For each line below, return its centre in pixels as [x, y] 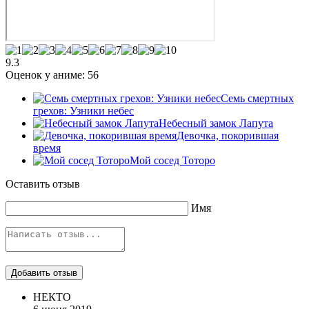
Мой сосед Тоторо [172, 160]
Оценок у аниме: [47, 74]
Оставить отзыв [43, 183]
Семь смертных [257, 98]
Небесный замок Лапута [216, 123]
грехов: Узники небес [83, 110]
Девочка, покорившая [228, 135]
